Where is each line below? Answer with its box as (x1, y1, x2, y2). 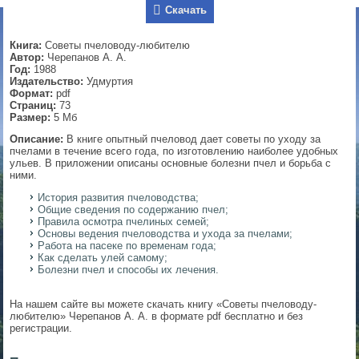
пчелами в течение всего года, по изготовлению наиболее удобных (10, 145, 339, 158)
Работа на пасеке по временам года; (38, 240, 217, 252)
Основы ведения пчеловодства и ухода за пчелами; (38, 228, 293, 240)
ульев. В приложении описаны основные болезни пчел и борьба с (10, 157, 332, 170)
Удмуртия (83, 75, 134, 88)
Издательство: (10, 75, 84, 88)
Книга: (10, 39, 42, 52)
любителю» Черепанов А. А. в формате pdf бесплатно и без (10, 310, 304, 323)
